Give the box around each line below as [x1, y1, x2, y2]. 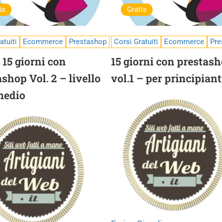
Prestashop [69, 37, 107, 46]
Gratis [127, 5, 147, 14]
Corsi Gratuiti [114, 37, 158, 46]
